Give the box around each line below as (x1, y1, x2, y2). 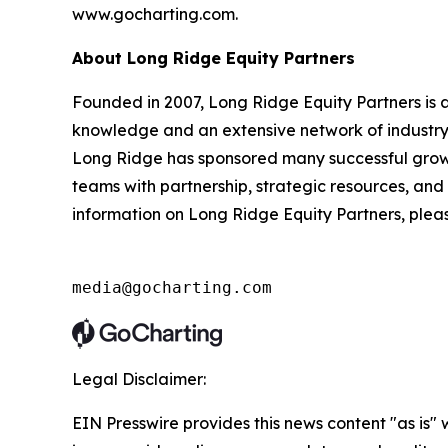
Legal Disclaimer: (72, 369, 206, 390)
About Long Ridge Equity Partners (72, 48, 355, 69)
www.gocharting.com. (72, 4, 238, 25)
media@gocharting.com (72, 278, 272, 298)
